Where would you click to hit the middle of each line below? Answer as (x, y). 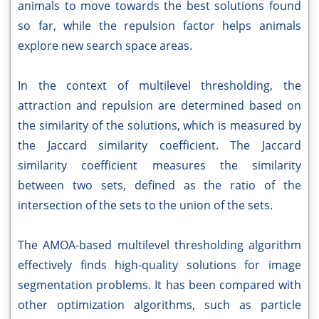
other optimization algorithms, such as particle (159, 305)
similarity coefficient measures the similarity (159, 165)
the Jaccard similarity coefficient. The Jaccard (159, 145)
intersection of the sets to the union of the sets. (145, 205)
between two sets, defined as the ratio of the (159, 185)
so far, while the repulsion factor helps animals (159, 26)
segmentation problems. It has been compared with (159, 285)
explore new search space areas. (105, 46)
